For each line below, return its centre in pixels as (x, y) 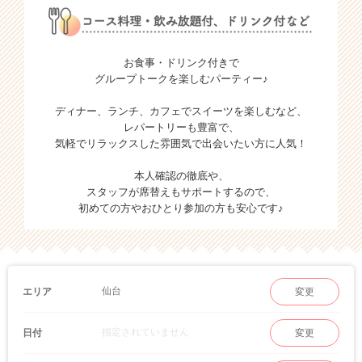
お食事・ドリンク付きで (181, 63)
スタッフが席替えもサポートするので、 (181, 192)
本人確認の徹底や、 (181, 176)
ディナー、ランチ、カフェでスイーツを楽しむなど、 (181, 112)
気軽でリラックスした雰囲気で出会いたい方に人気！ (181, 144)
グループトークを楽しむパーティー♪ (181, 79)
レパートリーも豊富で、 (181, 128)
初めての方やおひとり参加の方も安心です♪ (181, 208)
